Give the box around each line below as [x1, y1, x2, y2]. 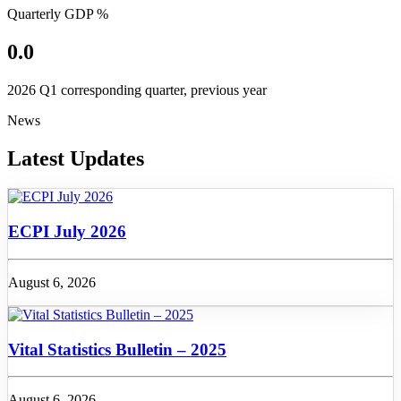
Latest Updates [7, 146, 144, 170]
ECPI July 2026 [8, 222, 126, 242]
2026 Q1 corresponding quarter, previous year [7, 81, 267, 98]
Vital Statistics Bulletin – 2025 [8, 339, 226, 359]
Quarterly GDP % [7, 5, 108, 21]
